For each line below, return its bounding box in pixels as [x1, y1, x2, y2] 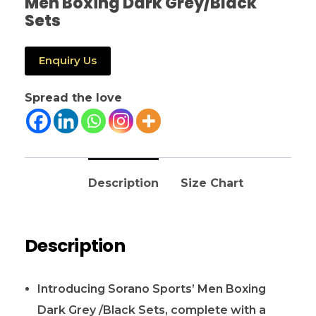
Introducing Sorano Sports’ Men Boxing [37, 281, 266, 296]
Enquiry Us [39, 54, 97, 68]
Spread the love [25, 91, 122, 105]
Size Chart [180, 176, 243, 190]
